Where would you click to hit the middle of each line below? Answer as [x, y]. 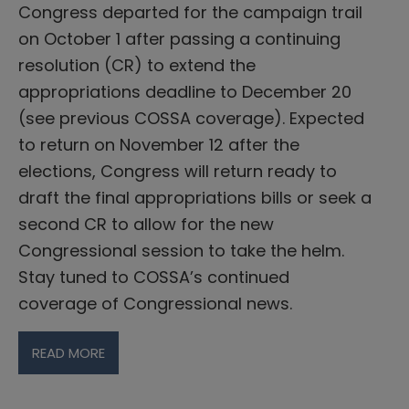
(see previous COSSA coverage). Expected [191, 118]
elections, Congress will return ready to [178, 171]
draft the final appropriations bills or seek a [195, 197]
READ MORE [68, 352]
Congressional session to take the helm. [181, 250]
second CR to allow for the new [146, 224]
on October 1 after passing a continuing [179, 38]
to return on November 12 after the [159, 144]
